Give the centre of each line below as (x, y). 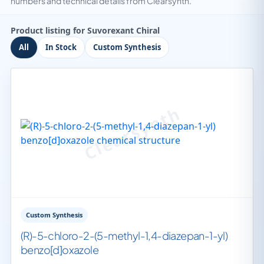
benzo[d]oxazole (60, 250)
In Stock (61, 47)
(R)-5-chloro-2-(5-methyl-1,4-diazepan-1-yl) (124, 235)
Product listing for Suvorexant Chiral (85, 30)
